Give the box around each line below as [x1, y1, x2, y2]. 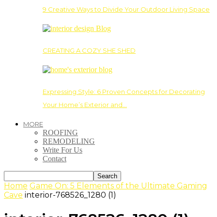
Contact [43, 154, 66, 163]
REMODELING [43, 137, 95, 145]
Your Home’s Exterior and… [43, 100, 127, 108]
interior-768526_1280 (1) [25, 190, 116, 200]
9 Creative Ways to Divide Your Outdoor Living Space [43, 5, 210, 13]
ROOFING [43, 128, 78, 137]
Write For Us [43, 145, 82, 154]
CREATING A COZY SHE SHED [43, 46, 136, 54]
